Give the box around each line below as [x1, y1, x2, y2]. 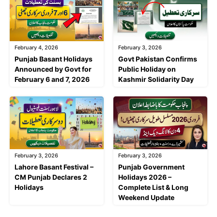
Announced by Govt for [15, 65, 92, 74]
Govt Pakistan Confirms [118, 55, 197, 63]
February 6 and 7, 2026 [15, 75, 90, 84]
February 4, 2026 [15, 44, 58, 51]
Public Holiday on [118, 65, 176, 74]
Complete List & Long [118, 183, 188, 192]
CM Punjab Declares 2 [15, 173, 87, 182]
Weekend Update [118, 193, 174, 202]
